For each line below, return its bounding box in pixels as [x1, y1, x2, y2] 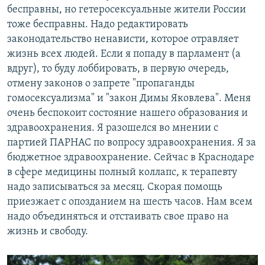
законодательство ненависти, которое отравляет [7, 34, 238, 46]
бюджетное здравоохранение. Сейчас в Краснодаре [7, 152, 254, 164]
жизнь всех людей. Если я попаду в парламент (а [7, 49, 241, 60]
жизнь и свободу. [7, 226, 88, 238]
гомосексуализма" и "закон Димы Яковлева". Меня [7, 93, 251, 105]
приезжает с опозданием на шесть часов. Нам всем [7, 196, 253, 208]
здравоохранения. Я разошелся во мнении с [7, 122, 218, 134]
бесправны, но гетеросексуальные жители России [7, 4, 246, 16]
